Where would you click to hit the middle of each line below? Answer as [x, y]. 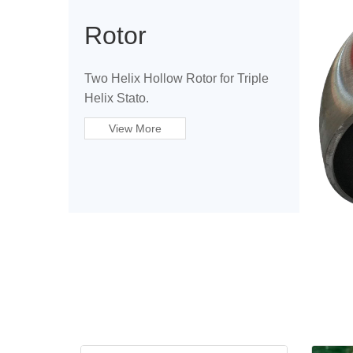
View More [135, 128]
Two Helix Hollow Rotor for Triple [176, 78]
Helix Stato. [117, 98]
